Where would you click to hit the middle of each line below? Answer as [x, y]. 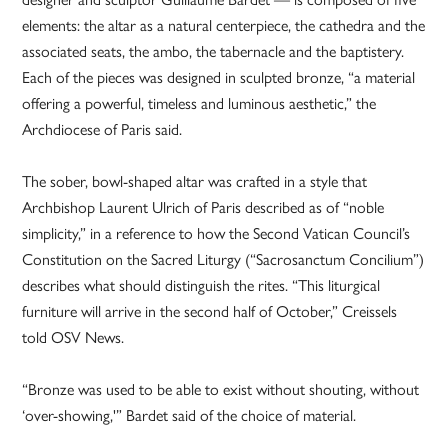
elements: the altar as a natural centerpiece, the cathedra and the [224, 26]
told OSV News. [73, 338]
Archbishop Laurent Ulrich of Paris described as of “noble [203, 208]
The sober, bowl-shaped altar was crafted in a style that [195, 182]
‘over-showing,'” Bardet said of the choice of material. [189, 416]
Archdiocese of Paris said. [102, 130]
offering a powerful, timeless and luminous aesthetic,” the [199, 104]
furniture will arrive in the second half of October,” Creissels [210, 312]
